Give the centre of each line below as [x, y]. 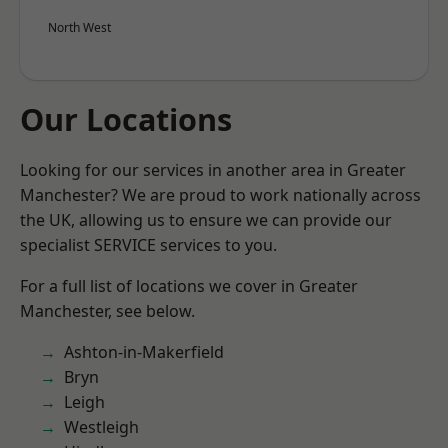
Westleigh [101, 427]
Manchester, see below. [107, 311]
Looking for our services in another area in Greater [213, 170]
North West [79, 27]
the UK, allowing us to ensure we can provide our [206, 220]
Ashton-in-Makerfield [144, 352]
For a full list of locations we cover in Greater [189, 286]
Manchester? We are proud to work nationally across [220, 195]
